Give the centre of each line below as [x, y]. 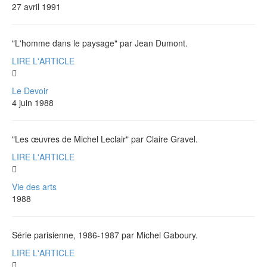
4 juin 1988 [33, 102]
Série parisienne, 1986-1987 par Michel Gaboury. [105, 235]
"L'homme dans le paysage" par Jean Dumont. [100, 43]
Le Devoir [30, 90]
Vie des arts [34, 186]
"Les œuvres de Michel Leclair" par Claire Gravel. [105, 139]
